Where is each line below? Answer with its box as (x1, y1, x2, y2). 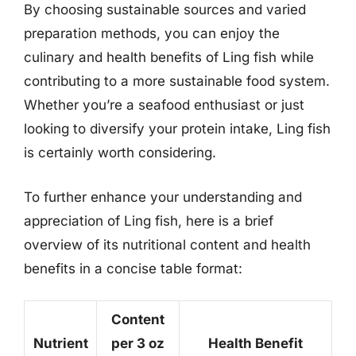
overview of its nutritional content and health (24, 236, 311, 253)
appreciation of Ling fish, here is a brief (24, 212, 273, 229)
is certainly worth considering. (24, 145, 216, 161)
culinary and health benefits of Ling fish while (24, 49, 314, 65)
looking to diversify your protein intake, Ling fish (24, 121, 331, 137)
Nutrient (33, 335, 88, 351)
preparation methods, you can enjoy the (24, 25, 280, 41)
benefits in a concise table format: (24, 260, 242, 277)
